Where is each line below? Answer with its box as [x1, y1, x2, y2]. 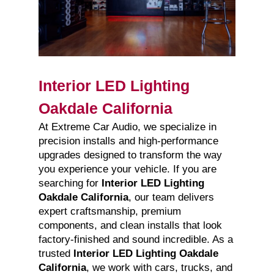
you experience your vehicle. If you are [38, 163, 217, 176]
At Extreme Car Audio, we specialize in [38, 121, 217, 133]
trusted [38, 248, 73, 260]
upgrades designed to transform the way [38, 149, 222, 161]
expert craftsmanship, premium [38, 206, 181, 218]
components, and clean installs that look [38, 220, 222, 232]
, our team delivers [128, 191, 214, 204]
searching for [38, 177, 102, 190]
